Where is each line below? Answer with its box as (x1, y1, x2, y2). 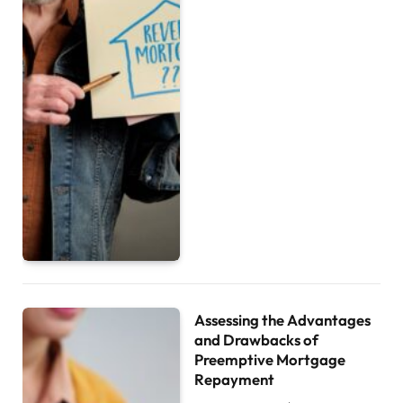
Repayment (194, 369, 275, 389)
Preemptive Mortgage (194, 349, 346, 369)
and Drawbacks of (194, 329, 319, 349)
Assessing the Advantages (194, 309, 372, 329)
